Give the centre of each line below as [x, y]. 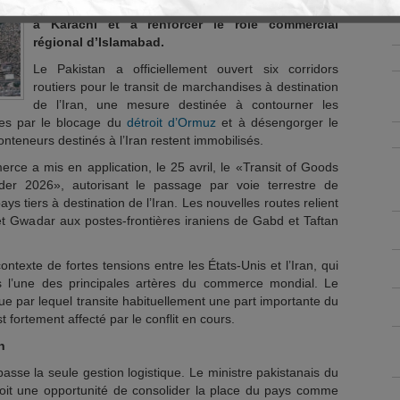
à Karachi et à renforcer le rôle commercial [186, 24]
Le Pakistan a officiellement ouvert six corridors [186, 69]
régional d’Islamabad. [99, 42]
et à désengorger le [277, 122]
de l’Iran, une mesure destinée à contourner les [186, 104]
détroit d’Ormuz [171, 122]
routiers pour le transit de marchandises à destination [186, 87]
